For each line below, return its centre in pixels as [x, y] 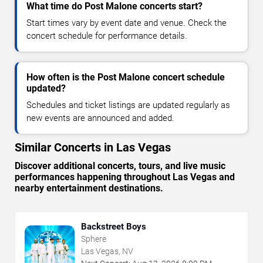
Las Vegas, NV [107, 251]
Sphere [94, 239]
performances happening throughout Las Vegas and [125, 177]
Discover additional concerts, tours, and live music [120, 166]
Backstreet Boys [114, 226]
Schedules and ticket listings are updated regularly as [128, 105]
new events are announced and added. [100, 118]
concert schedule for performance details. [107, 36]
